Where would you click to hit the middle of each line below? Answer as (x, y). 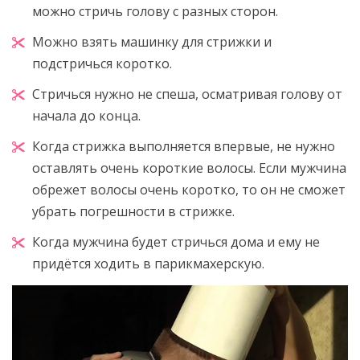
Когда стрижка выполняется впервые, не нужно (184, 146)
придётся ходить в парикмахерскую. (148, 264)
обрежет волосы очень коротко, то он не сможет (189, 190)
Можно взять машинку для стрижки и (152, 42)
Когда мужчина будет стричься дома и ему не (176, 242)
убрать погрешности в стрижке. (133, 211)
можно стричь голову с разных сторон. (155, 11)
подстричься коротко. (102, 63)
